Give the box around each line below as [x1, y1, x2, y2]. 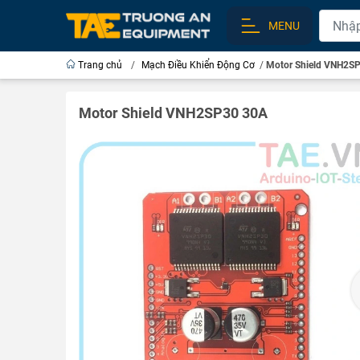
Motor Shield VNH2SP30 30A [79, 104, 268, 121]
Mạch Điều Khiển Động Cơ [141, 59, 255, 71]
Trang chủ [76, 59, 125, 71]
